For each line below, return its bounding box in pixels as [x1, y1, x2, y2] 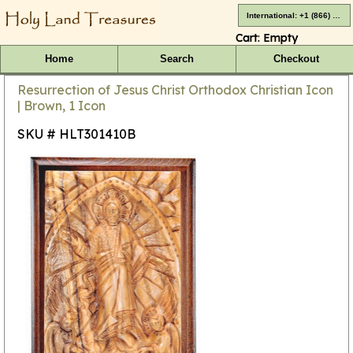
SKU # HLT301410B [17, 125, 136, 142]
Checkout [273, 53, 319, 65]
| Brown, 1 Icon [17, 97, 106, 113]
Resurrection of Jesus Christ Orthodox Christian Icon [17, 81, 333, 98]
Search [159, 53, 194, 65]
